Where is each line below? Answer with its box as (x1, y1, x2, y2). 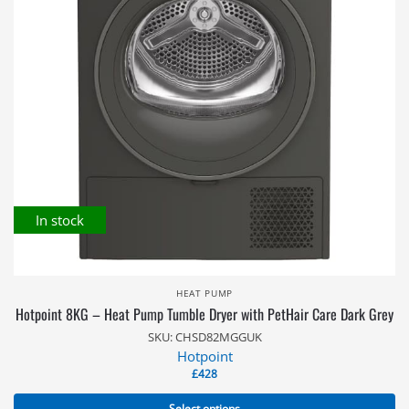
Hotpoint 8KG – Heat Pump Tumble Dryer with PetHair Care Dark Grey (16, 303, 393, 325)
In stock (36, 210, 84, 229)
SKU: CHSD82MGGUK (147, 329, 262, 345)
